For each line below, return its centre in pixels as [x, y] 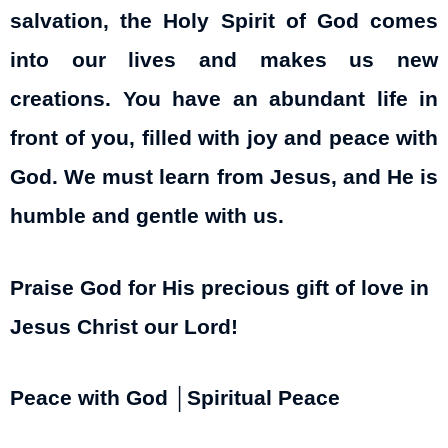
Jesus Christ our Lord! [124, 326]
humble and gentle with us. [147, 216]
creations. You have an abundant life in [224, 99]
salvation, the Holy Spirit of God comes [224, 21]
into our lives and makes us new [224, 60]
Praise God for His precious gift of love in [219, 287]
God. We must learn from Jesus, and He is [224, 177]
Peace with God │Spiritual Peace [175, 398]
